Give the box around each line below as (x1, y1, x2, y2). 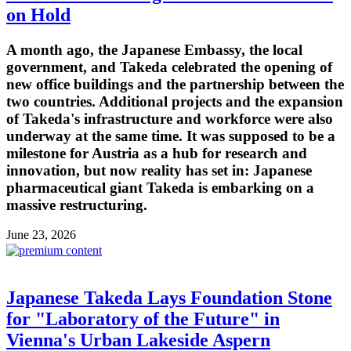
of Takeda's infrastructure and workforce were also (6, 110, 333, 127)
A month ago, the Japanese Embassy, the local (6, 41, 302, 58)
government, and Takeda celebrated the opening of (6, 58, 332, 75)
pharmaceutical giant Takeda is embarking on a (6, 179, 314, 196)
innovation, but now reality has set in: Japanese (6, 161, 312, 179)
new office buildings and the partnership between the (6, 75, 344, 92)
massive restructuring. (6, 196, 147, 213)
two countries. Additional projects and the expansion (6, 92, 343, 110)
